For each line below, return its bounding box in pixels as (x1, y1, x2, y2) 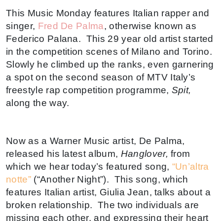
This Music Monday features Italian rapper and (6, 7, 210, 18)
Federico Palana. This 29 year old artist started (6, 33, 214, 44)
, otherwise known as (104, 20, 197, 31)
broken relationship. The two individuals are (6, 199, 199, 210)
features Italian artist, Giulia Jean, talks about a (6, 186, 211, 197)
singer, (6, 20, 38, 31)
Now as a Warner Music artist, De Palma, (6, 135, 185, 146)
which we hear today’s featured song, (6, 161, 172, 172)
